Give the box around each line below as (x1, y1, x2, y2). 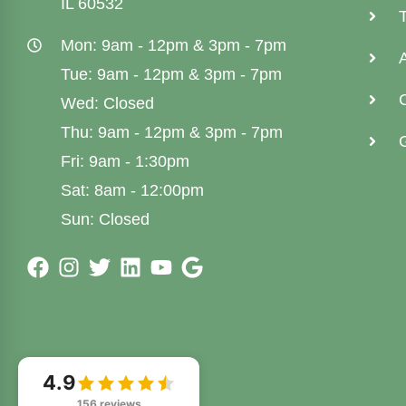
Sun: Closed (61, 210, 150, 229)
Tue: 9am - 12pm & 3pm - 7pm (61, 65, 282, 84)
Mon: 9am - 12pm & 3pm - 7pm (61, 36, 286, 55)
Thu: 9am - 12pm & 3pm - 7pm (61, 123, 283, 142)
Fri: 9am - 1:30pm (61, 152, 189, 171)
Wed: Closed (61, 94, 154, 113)
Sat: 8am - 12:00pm (61, 181, 204, 200)
